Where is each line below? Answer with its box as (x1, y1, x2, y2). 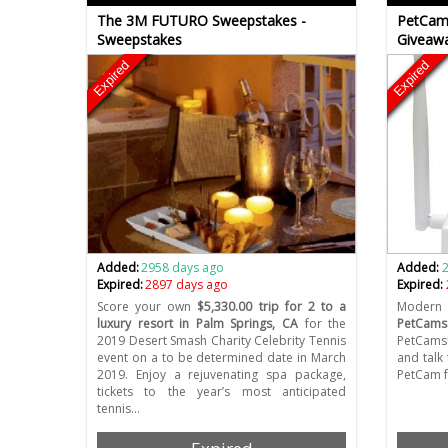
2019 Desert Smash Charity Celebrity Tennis (97, 332, 347, 350)
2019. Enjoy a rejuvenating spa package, (97, 366, 347, 384)
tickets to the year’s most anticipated (97, 383, 347, 401)
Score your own (97, 298, 198, 316)
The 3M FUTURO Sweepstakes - (97, 11, 306, 31)
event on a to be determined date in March (97, 349, 347, 367)
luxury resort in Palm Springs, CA (97, 315, 298, 333)
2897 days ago (145, 276, 229, 294)
